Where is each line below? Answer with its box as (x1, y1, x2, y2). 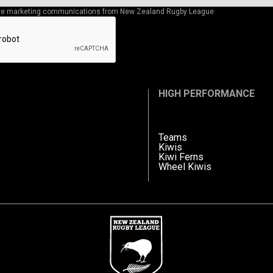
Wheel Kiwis (158, 160, 212, 172)
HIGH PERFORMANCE (158, 87, 255, 99)
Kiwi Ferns (158, 151, 204, 163)
